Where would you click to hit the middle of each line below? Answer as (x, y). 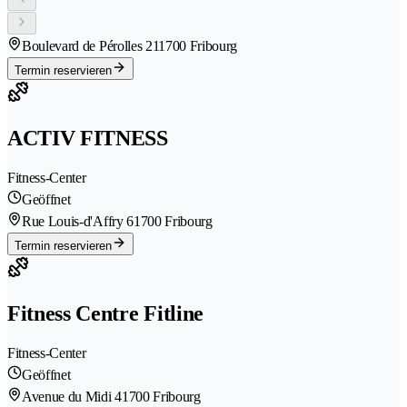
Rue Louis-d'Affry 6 (78, 222)
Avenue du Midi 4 (72, 396)
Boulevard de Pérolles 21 (90, 46)
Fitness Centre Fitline (105, 314)
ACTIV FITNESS (88, 139)
